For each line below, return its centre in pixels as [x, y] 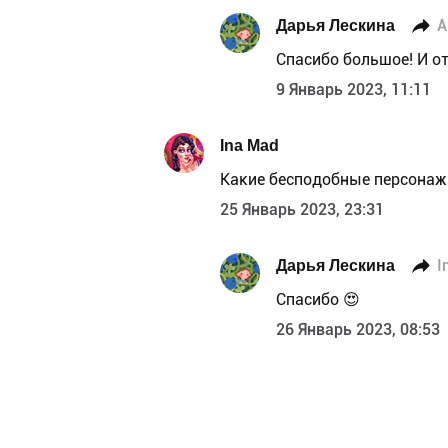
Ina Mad [249, 145]
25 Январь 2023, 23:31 [302, 210]
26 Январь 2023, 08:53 [358, 330]
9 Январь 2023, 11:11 [353, 90]
